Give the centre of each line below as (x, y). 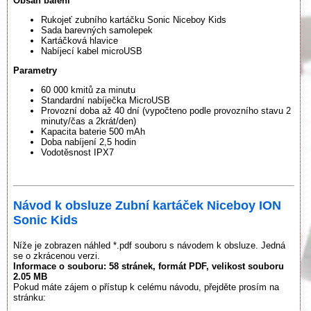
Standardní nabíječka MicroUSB (106, 101)
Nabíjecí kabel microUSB (92, 51)
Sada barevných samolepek (97, 30)
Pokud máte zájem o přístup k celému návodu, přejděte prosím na (146, 287)
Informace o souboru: (61, 266)
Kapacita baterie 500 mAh (93, 132)
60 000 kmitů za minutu (88, 90)
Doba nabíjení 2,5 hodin (89, 142)
